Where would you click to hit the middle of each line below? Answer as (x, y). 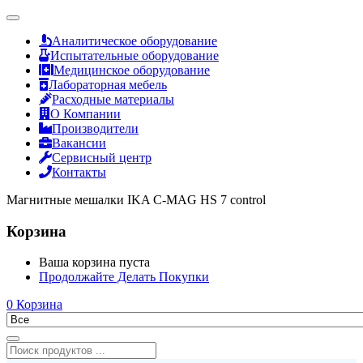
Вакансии (79, 143)
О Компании (85, 114)
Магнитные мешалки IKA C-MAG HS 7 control (136, 200)
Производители (95, 128)
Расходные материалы (113, 99)
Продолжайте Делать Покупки (124, 277)
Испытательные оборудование (135, 56)
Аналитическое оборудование (135, 41)
